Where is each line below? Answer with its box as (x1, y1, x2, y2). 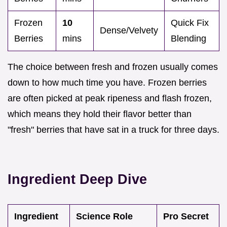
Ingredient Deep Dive (8, 171, 147, 187)
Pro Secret (163, 211, 209, 222)
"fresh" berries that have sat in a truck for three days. (8, 125, 219, 135)
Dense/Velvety (100, 25, 158, 36)
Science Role (76, 211, 133, 222)
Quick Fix (171, 18, 209, 28)
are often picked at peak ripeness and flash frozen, (8, 93, 212, 104)
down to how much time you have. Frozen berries (8, 78, 207, 88)
